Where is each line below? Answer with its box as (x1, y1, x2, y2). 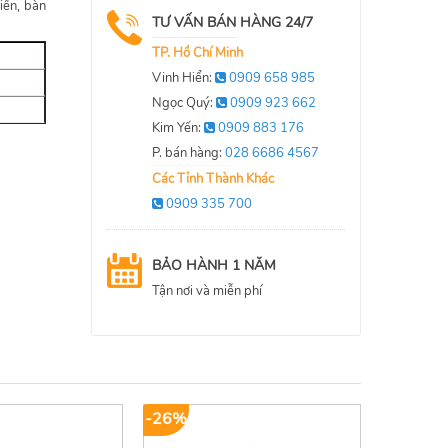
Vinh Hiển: (152, 69, 215, 88)
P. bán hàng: (152, 144, 225, 163)
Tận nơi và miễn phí (152, 281, 262, 300)
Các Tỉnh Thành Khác (152, 170, 274, 189)
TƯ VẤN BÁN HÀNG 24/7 (152, 13, 313, 33)
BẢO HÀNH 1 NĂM (152, 255, 276, 275)
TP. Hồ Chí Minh (152, 44, 243, 63)
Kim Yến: (152, 119, 204, 138)
